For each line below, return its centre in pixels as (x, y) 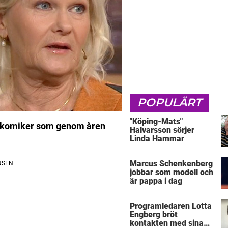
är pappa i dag (156, 181)
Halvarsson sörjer (162, 130)
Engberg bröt (154, 215)
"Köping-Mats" (156, 121)
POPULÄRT (169, 102)
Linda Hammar (157, 138)
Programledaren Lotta (171, 206)
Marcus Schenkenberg (171, 164)
